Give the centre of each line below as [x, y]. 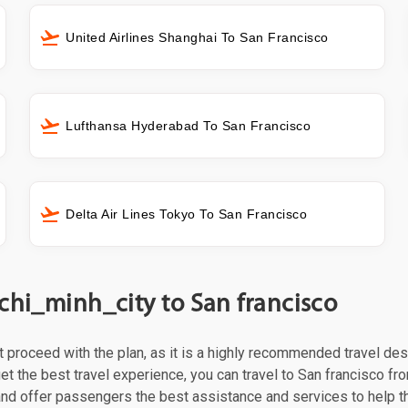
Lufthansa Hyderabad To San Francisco [189, 125]
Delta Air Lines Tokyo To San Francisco [187, 214]
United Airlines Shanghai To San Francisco [197, 37]
